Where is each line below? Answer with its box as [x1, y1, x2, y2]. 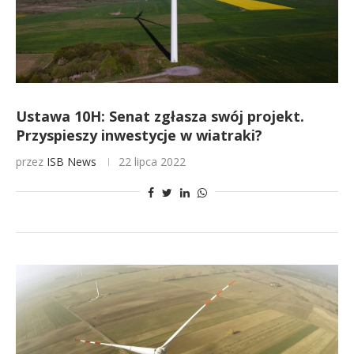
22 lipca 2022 [119, 154, 186, 169]
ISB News [47, 154, 96, 169]
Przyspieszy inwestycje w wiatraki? [16, 126, 262, 145]
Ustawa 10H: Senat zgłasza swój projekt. [16, 107, 304, 126]
